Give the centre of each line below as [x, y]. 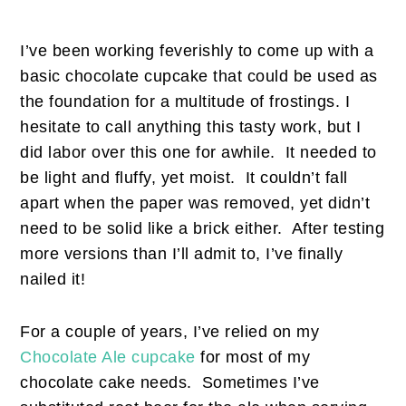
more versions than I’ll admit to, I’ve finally [182, 254]
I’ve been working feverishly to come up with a [197, 51]
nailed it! [53, 280]
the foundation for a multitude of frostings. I [185, 102]
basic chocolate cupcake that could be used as [199, 77]
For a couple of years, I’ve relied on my [170, 332]
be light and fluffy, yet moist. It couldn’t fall [184, 178]
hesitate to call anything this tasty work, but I [191, 127]
